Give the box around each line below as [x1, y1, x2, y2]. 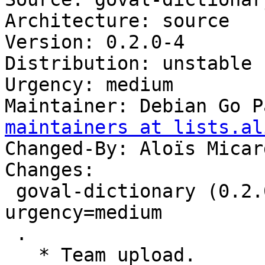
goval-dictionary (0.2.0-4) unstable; [5, 180, 16, 202]
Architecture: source [5, 10, 230, 32]
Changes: [5, 159, 95, 181]
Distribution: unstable [5, 53, 252, 75]
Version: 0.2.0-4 [5, 31, 185, 53]
